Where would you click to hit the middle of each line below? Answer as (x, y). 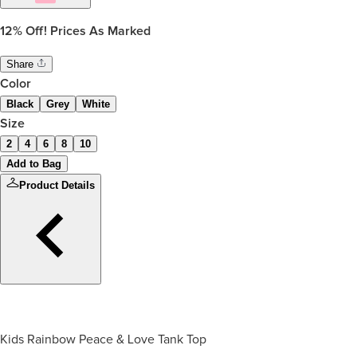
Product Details (57, 186)
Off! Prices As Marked (86, 31)
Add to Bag (34, 164)
